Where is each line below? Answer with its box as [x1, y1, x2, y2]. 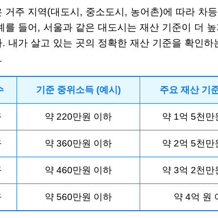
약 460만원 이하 [45, 164, 112, 175]
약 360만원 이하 [45, 138, 112, 148]
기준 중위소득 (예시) [36, 84, 121, 95]
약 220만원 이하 [45, 111, 112, 122]
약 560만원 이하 [45, 191, 112, 202]
